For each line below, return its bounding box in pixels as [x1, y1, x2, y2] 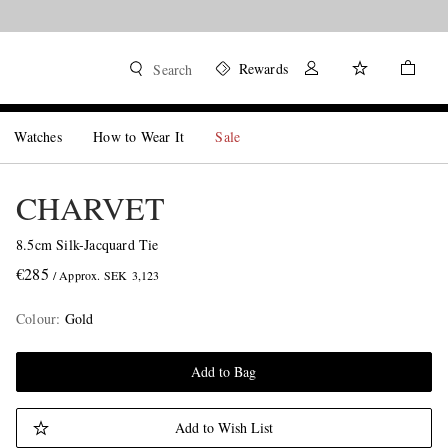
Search [153, 60, 193, 79]
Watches [14, 127, 62, 146]
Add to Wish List [174, 418, 273, 437]
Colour [15, 309, 57, 328]
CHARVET [15, 186, 165, 229]
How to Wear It [93, 127, 185, 146]
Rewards [238, 59, 288, 78]
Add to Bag [191, 362, 257, 381]
